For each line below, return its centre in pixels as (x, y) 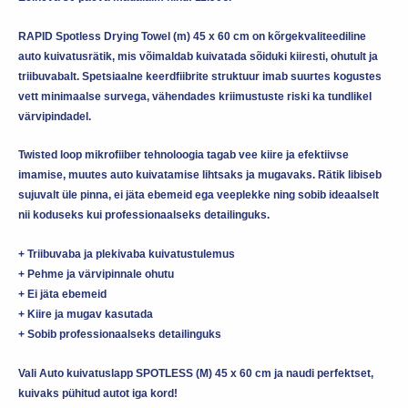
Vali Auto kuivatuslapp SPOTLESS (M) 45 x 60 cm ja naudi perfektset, (196, 373)
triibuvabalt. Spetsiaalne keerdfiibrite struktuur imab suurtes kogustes (200, 76)
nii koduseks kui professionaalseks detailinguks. (144, 215)
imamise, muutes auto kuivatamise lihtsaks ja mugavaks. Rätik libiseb (200, 175)
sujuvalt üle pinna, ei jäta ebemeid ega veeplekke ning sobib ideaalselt (199, 195)
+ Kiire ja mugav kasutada (86, 314)
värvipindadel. (55, 116)
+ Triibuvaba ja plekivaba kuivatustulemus (127, 254)
